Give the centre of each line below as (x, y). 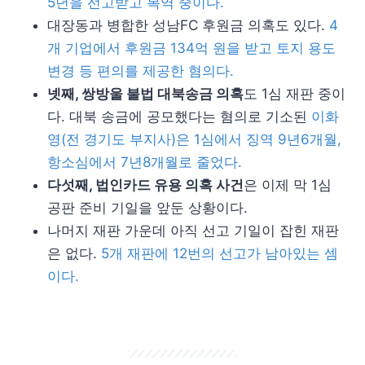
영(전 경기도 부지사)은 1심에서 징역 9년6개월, (194, 139)
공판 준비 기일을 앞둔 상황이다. (147, 207)
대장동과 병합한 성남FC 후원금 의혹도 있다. (188, 25)
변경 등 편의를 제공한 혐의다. (141, 70)
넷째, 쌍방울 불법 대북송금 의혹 (145, 93)
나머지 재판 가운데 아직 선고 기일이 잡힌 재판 (193, 230)
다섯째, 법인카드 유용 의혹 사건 (145, 185)
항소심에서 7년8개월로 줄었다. (145, 162)
